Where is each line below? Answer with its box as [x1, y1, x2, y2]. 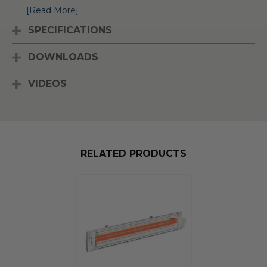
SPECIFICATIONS [28, 24, 112, 36]
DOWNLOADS [28, 51, 98, 63]
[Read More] [26, 5, 79, 16]
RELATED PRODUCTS [80, 148, 187, 160]
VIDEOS [28, 77, 67, 89]
